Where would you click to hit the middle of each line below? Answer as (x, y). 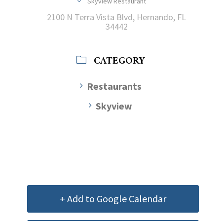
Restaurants (114, 86)
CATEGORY (119, 61)
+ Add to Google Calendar (113, 198)
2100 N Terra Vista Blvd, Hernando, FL (116, 17)
